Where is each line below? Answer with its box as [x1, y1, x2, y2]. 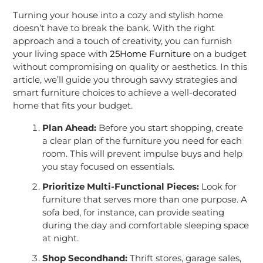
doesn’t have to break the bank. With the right [12, 22, 215, 34]
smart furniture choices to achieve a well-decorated [12, 87, 237, 99]
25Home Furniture [109, 48, 191, 60]
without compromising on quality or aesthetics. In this [12, 61, 247, 73]
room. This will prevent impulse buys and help [42, 148, 242, 160]
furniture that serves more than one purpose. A [42, 194, 247, 205]
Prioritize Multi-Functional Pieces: [42, 181, 199, 193]
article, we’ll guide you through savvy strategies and [12, 74, 237, 86]
